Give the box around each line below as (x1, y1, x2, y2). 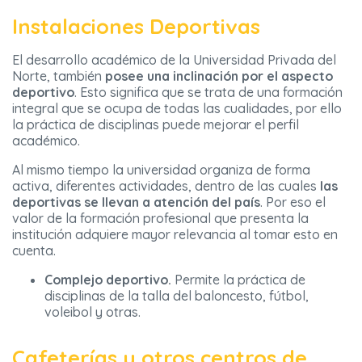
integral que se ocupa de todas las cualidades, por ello (12, 100, 342, 117)
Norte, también (12, 68, 102, 85)
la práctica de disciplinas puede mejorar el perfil (12, 116, 299, 133)
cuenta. (12, 242, 56, 259)
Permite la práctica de (171, 271, 305, 288)
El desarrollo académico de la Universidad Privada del (12, 52, 336, 69)
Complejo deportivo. (44, 271, 171, 288)
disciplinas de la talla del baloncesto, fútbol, (44, 288, 309, 305)
